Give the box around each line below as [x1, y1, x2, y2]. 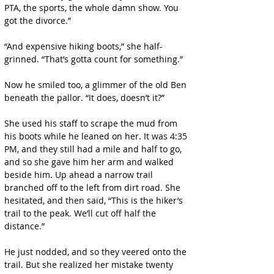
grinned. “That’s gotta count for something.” [4, 53, 183, 65]
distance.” [4, 220, 45, 232]
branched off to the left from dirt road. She [4, 182, 183, 193]
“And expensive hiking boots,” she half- [4, 40, 163, 52]
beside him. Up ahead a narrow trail [4, 169, 155, 180]
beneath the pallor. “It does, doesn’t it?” [4, 92, 165, 103]
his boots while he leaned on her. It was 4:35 [4, 130, 190, 142]
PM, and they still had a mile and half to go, [4, 143, 184, 155]
